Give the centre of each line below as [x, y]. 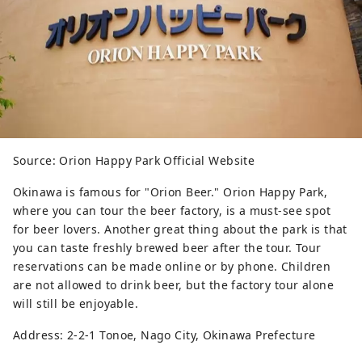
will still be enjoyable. [76, 304]
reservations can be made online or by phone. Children [172, 267]
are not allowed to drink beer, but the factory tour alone [173, 285]
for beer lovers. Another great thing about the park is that [180, 229]
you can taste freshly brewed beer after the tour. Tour [167, 248]
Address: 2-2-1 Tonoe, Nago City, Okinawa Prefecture [164, 335]
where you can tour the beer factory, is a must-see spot [172, 211]
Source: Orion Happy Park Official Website [134, 161]
